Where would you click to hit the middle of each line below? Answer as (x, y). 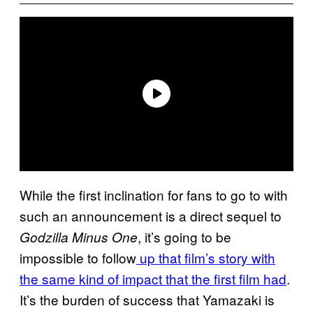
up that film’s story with (206, 257)
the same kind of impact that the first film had (153, 278)
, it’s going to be (184, 236)
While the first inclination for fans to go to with (154, 194)
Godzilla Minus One (79, 236)
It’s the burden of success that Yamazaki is (147, 299)
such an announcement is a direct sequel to (151, 215)
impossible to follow (78, 257)
